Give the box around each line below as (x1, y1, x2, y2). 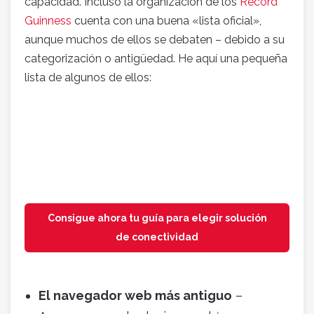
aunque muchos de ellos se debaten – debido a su (25, 33, 285, 47)
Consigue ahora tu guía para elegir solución (47, 212, 267, 224)
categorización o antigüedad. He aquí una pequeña (25, 52, 287, 66)
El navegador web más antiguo (39, 288, 232, 303)
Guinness (25, 14, 71, 28)
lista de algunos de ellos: (25, 71, 151, 85)
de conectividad (116, 231, 198, 243)
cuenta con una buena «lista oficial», (71, 14, 261, 28)
